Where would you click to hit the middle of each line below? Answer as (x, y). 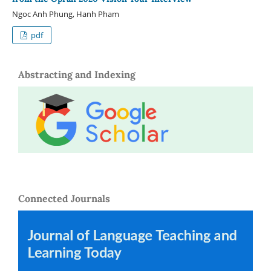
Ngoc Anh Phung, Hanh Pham (65, 14)
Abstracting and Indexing (77, 74)
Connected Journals (64, 199)
